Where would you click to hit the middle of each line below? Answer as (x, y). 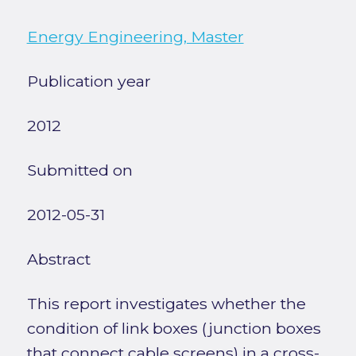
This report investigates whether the (166, 304)
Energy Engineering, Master (135, 37)
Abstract (58, 259)
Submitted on (79, 170)
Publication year (89, 81)
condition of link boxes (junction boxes (174, 329)
